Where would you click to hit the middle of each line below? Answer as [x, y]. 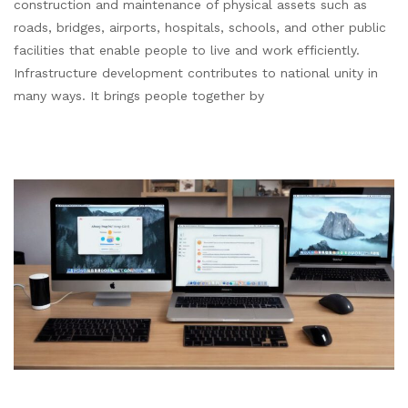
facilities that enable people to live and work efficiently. [187, 51]
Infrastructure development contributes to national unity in [196, 73]
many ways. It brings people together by [139, 96]
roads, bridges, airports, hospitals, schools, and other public [200, 28]
